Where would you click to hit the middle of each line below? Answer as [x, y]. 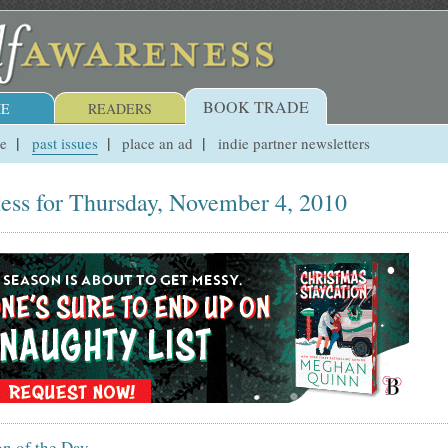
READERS [120, 108]
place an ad [158, 142]
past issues [64, 142]
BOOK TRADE [256, 106]
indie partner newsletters [293, 142]
